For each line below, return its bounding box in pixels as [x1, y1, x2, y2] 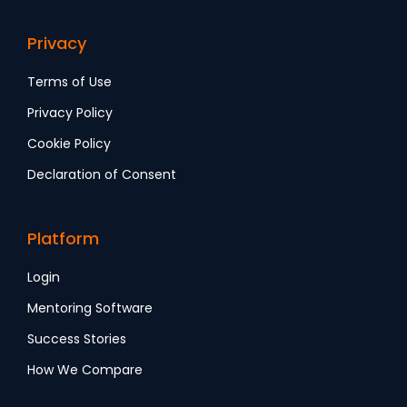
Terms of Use [27, 73, 112, 92]
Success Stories [27, 330, 126, 349]
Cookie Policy [27, 134, 111, 154]
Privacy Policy [27, 104, 113, 123]
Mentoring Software [27, 299, 153, 318]
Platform [27, 227, 99, 251]
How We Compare [27, 361, 143, 380]
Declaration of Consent [27, 165, 176, 184]
